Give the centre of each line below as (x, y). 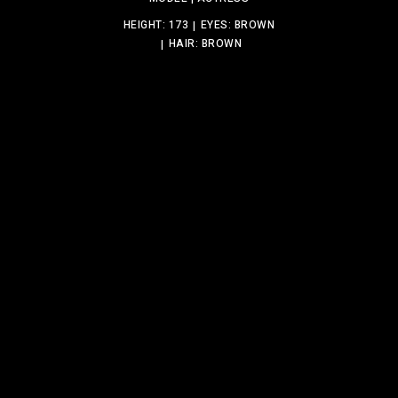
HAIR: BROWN (205, 44)
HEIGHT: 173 (156, 25)
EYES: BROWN (238, 25)
